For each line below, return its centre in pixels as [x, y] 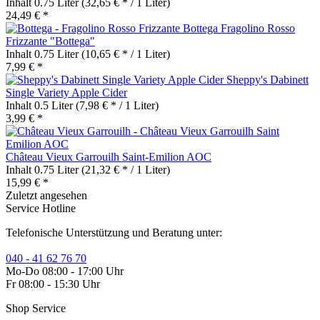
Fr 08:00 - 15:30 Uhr [53, 284]
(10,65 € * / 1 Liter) [126, 54]
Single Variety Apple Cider [66, 92]
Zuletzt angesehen [46, 195]
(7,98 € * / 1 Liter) [117, 105]
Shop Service [36, 308]
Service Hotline [41, 208]
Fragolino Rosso [258, 28]
